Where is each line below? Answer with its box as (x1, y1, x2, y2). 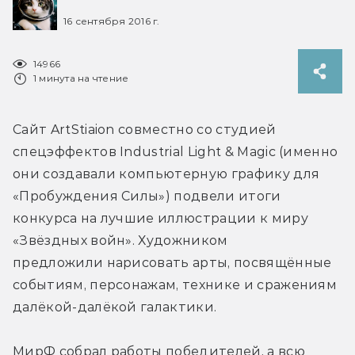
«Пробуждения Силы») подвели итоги (13, 188, 281, 204)
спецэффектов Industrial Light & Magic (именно (13, 143, 338, 159)
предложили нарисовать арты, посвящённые (13, 254, 332, 270)
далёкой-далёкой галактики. (13, 299, 217, 315)
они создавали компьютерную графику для (13, 166, 320, 181)
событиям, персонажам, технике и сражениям (13, 277, 338, 292)
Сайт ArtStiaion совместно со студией (13, 121, 277, 137)
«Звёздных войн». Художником (13, 232, 228, 248)
